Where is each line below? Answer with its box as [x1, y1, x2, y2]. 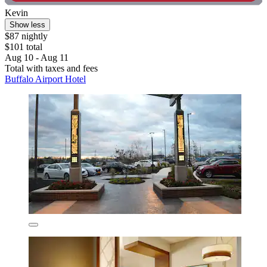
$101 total [5, 42, 42, 52]
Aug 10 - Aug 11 [5, 52, 69, 63]
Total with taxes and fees [5, 63, 98, 74]
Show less [10, 20, 45, 30]
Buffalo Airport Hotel [5, 74, 86, 85]
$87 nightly [5, 31, 48, 42]
